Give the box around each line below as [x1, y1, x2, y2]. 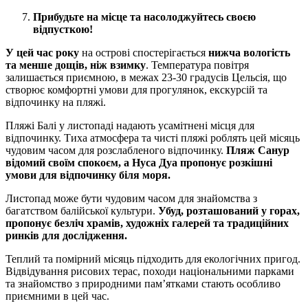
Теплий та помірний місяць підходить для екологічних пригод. [5, 252, 300, 265]
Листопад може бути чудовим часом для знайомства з [5, 192, 257, 204]
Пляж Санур [223, 144, 289, 156]
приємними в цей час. [5, 289, 109, 302]
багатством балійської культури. [5, 204, 158, 217]
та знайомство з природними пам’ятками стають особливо [5, 277, 280, 289]
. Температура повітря [146, 58, 249, 71]
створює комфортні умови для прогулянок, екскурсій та [5, 83, 267, 96]
